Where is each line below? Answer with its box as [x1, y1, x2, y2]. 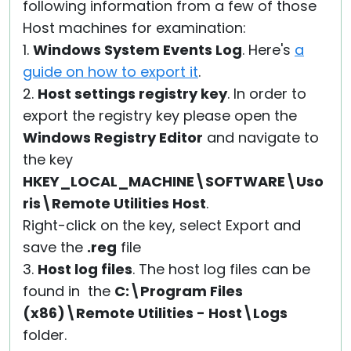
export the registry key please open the [23, 106, 297, 125]
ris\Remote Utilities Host [23, 194, 206, 213]
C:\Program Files [114, 281, 243, 301]
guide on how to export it [23, 62, 198, 81]
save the [23, 237, 87, 257]
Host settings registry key [38, 84, 227, 103]
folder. [23, 325, 67, 345]
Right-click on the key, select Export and [23, 215, 301, 235]
